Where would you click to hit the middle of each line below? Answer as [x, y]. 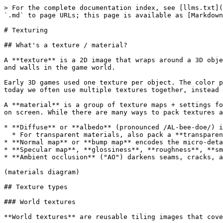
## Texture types [36, 187]
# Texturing [26, 30]
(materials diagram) [42, 172]
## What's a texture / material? [66, 45]
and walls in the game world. [60, 67]
